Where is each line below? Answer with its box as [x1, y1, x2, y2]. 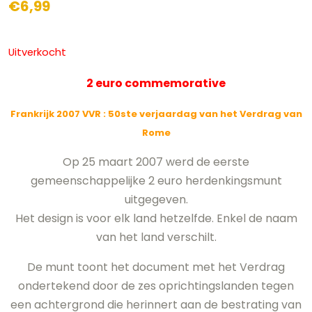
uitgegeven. [124, 191, 188, 208]
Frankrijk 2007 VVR [10, 107, 101, 120]
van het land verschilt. [95, 228, 217, 245]
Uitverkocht [8, 45, 66, 59]
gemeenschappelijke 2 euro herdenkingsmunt [30, 172, 282, 189]
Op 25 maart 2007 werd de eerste [63, 153, 249, 170]
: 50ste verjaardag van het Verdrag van [102, 107, 302, 120]
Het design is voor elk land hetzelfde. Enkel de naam [15, 210, 297, 226]
